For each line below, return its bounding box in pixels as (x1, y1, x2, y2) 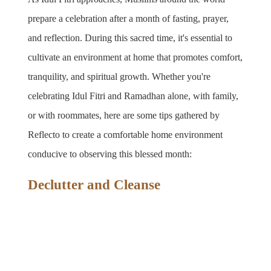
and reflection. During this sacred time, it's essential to (28, 32, 233, 43)
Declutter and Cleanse (28, 177, 161, 192)
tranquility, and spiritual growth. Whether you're (28, 71, 211, 82)
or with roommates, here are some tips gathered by (28, 109, 220, 120)
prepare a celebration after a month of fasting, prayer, (28, 13, 229, 24)
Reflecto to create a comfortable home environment (28, 129, 223, 140)
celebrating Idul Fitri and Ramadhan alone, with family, (28, 90, 239, 101)
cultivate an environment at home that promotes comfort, (28, 51, 243, 62)
